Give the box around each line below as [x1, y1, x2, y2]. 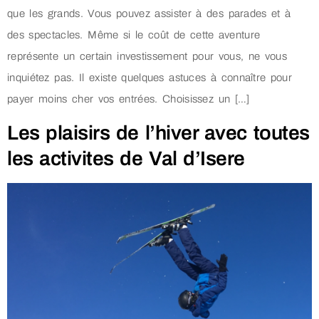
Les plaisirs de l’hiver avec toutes [7, 121, 310, 144]
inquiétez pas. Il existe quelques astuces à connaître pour [7, 72, 292, 84]
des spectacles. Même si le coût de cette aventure [7, 29, 261, 41]
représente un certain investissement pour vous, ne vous [7, 51, 287, 63]
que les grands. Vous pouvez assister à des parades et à [7, 8, 291, 20]
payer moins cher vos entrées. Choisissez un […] [7, 93, 250, 105]
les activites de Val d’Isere [7, 147, 245, 169]
